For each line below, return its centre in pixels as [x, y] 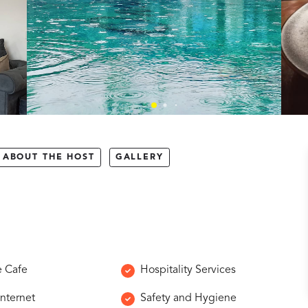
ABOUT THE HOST [48, 157]
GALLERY [139, 157]
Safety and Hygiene [188, 298]
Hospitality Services [188, 270]
